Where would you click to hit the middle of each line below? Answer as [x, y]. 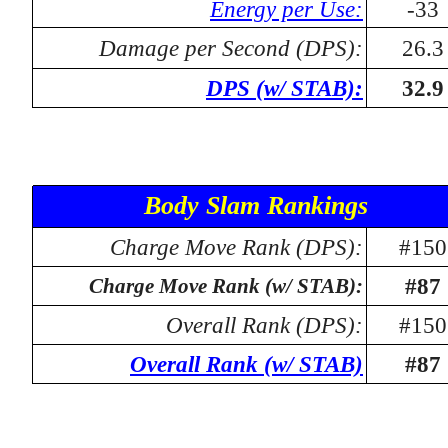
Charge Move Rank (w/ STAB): [226, 285]
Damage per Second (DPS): [231, 48]
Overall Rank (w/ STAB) [246, 364]
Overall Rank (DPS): [264, 325]
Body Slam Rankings [256, 205]
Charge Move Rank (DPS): [236, 247]
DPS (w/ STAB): [284, 88]
